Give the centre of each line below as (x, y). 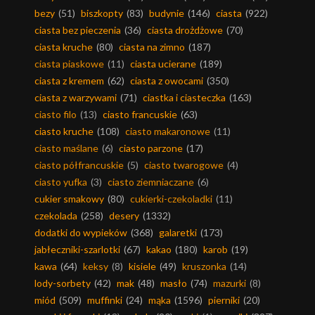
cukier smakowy (69, 199)
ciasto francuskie (140, 115)
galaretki (178, 233)
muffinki (105, 300)
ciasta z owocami (167, 81)
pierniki (224, 300)
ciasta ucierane (163, 64)
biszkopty (102, 13)
